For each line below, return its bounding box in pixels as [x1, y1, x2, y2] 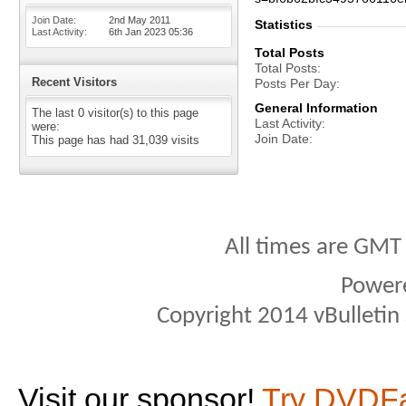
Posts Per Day [255, 76, 336, 91]
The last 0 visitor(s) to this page [32, 106, 198, 120]
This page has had [32, 133, 132, 147]
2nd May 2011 [109, 14, 170, 25]
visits [168, 133, 199, 147]
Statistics [255, 17, 313, 32]
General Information [255, 101, 378, 115]
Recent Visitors [32, 75, 117, 89]
